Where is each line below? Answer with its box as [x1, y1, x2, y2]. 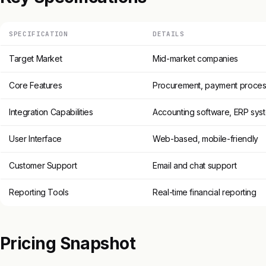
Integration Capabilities [9, 106, 93, 117]
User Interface [9, 133, 62, 144]
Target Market [9, 53, 62, 64]
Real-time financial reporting [153, 186, 256, 197]
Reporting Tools [9, 186, 69, 197]
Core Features [9, 80, 62, 90]
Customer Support [9, 160, 77, 170]
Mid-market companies [153, 53, 238, 64]
